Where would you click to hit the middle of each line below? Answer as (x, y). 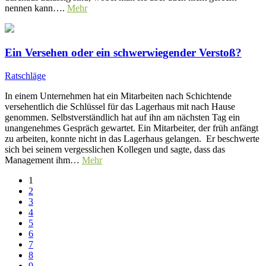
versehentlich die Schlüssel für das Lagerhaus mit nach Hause (120, 106)
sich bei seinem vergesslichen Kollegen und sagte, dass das (115, 149)
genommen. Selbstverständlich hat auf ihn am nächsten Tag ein (122, 117)
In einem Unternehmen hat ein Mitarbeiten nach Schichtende (118, 96)
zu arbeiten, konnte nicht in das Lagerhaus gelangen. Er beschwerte (132, 138)
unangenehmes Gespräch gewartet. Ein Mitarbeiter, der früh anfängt (132, 128)
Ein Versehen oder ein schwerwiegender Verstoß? (123, 52)
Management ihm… (43, 160)
